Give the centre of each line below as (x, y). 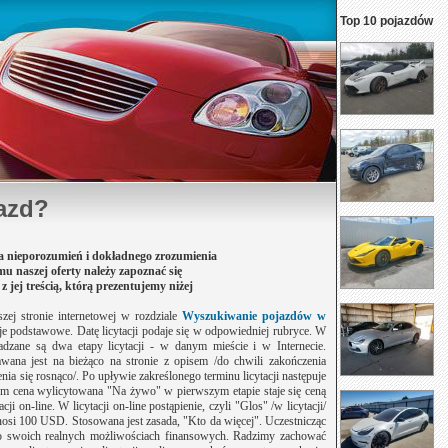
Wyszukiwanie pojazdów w (254, 316)
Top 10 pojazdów (386, 21)
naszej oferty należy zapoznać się (99, 271)
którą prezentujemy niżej (128, 286)
